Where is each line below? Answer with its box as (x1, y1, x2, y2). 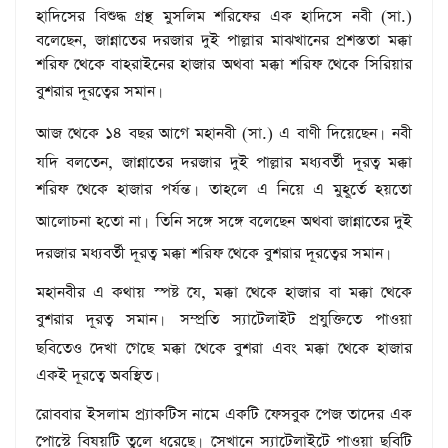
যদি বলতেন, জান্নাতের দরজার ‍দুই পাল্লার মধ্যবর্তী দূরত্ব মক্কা (36, 151, 412, 173)
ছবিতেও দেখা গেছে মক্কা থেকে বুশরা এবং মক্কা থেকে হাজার (36, 337, 412, 359)
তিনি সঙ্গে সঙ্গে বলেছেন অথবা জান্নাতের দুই (150, 210, 413, 232)
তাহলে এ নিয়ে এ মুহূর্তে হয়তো (200, 178, 413, 200)
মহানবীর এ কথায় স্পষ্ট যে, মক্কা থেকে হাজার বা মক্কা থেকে (36, 281, 412, 303)
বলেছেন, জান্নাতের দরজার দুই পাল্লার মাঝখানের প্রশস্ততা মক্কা (36, 29, 412, 51)
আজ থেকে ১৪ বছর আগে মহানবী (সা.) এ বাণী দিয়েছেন (36, 122, 377, 144)
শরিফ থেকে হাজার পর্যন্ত (36, 178, 192, 200)
